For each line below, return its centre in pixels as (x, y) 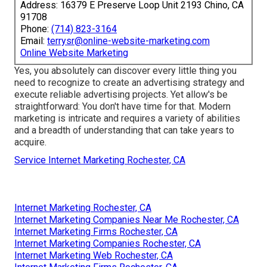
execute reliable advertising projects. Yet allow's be (121, 94)
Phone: (36, 29)
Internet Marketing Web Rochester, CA (94, 255)
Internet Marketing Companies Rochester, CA (108, 243)
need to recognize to (59, 82)
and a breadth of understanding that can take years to (124, 130)
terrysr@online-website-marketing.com (128, 41)
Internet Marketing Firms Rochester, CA (96, 231)
